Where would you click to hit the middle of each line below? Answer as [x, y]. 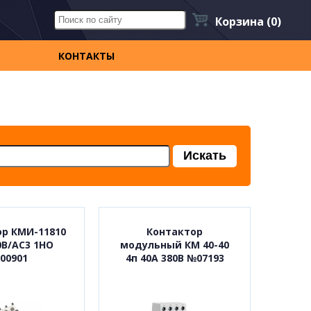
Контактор [175, 232]
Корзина [241, 21]
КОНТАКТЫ [87, 56]
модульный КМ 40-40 [175, 245]
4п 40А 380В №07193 [175, 258]
